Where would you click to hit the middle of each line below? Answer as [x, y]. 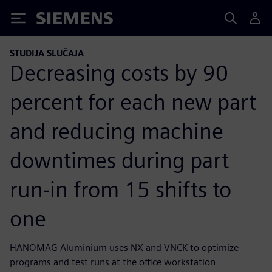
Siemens [56, 20]
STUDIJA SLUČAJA [47, 53]
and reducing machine [117, 131]
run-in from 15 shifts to [121, 189]
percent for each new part [133, 102]
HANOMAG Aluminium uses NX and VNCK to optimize [124, 247]
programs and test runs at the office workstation [113, 262]
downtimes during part [119, 160]
